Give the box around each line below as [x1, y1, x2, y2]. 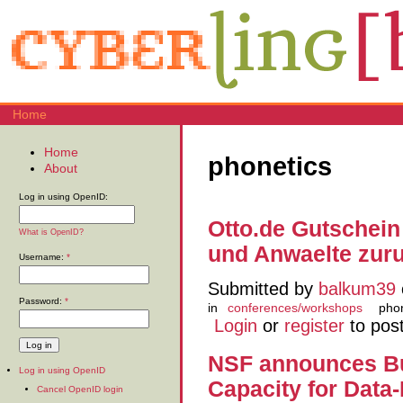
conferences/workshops [228, 300, 363, 315]
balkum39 [318, 278, 396, 299]
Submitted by [208, 278, 318, 299]
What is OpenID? [19, 228, 84, 237]
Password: [19, 296, 65, 307]
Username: [19, 252, 67, 263]
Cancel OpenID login [37, 383, 123, 394]
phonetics [208, 152, 332, 182]
